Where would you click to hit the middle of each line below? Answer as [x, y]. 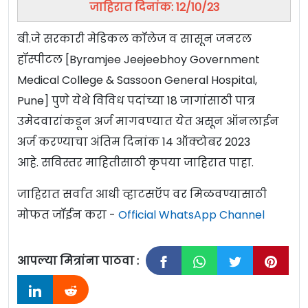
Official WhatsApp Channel [191, 215]
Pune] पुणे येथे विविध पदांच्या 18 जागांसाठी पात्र [136, 101]
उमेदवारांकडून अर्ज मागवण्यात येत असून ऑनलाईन [148, 122]
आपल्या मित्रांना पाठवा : [78, 261]
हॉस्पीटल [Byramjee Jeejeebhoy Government [139, 60]
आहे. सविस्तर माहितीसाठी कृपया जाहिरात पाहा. [135, 163]
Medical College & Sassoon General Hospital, [137, 80]
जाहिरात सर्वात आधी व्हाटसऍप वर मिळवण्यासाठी [142, 195]
